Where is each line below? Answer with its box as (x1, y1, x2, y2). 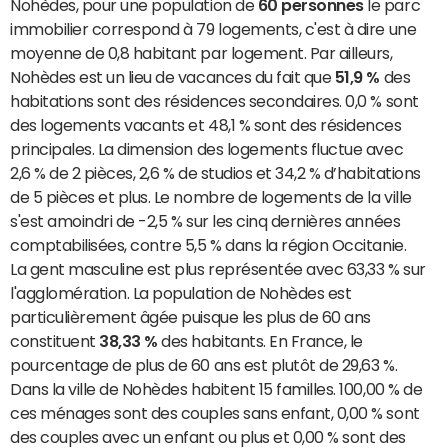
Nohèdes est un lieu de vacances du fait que (10, 69, 335, 86)
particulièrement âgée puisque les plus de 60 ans (10, 309, 371, 326)
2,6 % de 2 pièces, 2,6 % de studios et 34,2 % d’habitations (10, 165, 421, 182)
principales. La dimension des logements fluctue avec (10, 141, 404, 158)
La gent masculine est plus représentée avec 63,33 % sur (10, 261, 426, 278)
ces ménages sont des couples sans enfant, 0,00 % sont (10, 405, 420, 422)
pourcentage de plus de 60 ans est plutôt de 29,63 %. (10, 357, 398, 374)
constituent (10, 333, 100, 350)
